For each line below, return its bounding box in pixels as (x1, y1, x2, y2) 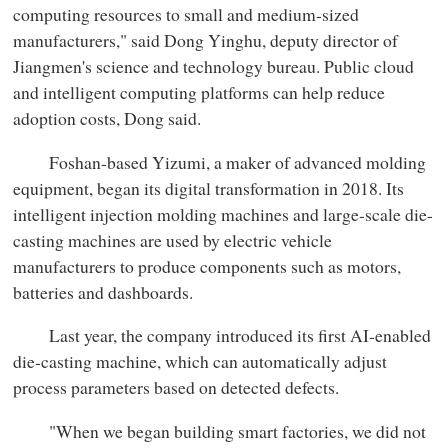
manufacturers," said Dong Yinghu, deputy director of (13, 28, 399, 52)
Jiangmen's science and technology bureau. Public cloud (13, 54, 415, 78)
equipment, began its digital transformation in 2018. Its (13, 175, 405, 200)
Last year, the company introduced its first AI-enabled (13, 323, 432, 348)
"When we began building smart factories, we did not (13, 418, 427, 443)
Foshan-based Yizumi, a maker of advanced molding (13, 149, 427, 174)
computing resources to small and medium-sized (13, 2, 360, 26)
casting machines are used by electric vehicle (13, 227, 333, 252)
